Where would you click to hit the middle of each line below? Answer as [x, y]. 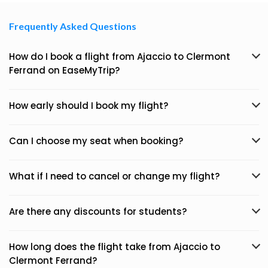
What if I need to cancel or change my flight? [114, 176]
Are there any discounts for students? [98, 211]
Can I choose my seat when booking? [96, 141]
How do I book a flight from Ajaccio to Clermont [120, 57]
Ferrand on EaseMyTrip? [64, 70]
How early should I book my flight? [89, 106]
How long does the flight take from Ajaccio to [115, 247]
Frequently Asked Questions [73, 26]
